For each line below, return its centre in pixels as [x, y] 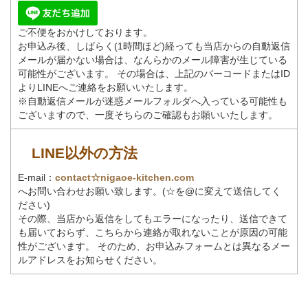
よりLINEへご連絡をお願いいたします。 [106, 87]
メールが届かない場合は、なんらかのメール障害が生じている [153, 59]
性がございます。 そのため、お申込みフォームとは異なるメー [154, 246]
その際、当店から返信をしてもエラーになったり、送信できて [153, 218]
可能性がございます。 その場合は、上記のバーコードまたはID [154, 73]
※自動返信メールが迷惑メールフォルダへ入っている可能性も [153, 101]
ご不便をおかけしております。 [85, 32]
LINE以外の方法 [85, 153]
